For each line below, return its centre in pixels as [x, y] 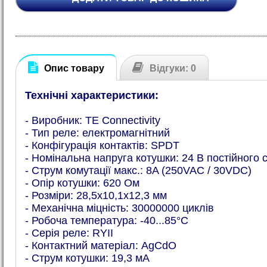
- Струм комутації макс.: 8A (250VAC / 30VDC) [138, 171]
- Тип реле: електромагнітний [97, 133]
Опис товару [74, 69]
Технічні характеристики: [91, 96]
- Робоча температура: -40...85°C [106, 221]
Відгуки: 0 [173, 69]
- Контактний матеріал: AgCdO [100, 246]
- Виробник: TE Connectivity [92, 121]
